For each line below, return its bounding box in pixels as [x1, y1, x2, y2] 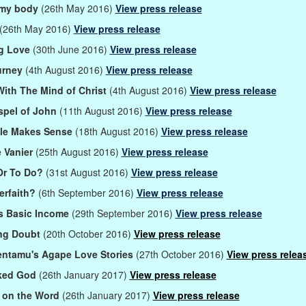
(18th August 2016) [74, 124, 161, 138]
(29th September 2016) [71, 206, 176, 220]
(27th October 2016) [135, 247, 227, 261]
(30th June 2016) [32, 42, 110, 56]
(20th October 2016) [42, 226, 134, 240]
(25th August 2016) [35, 144, 122, 158]
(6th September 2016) [38, 185, 137, 199]
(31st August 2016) [45, 165, 131, 179]
